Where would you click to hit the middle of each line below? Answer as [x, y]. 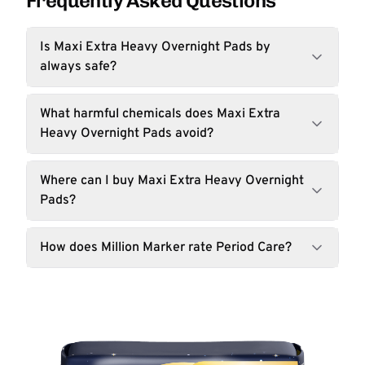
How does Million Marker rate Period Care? [166, 248]
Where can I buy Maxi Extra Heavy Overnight [172, 181]
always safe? [78, 67]
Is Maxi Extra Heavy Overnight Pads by [155, 47]
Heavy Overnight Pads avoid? [127, 134]
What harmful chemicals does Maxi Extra [160, 114]
